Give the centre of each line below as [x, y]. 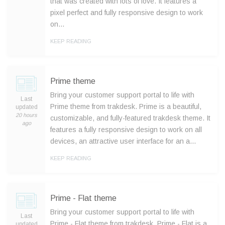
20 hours [26, 115]
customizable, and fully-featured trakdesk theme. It [130, 118]
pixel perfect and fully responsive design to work [127, 13]
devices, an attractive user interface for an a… [123, 141]
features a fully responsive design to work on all [126, 130]
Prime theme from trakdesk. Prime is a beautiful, [126, 106]
